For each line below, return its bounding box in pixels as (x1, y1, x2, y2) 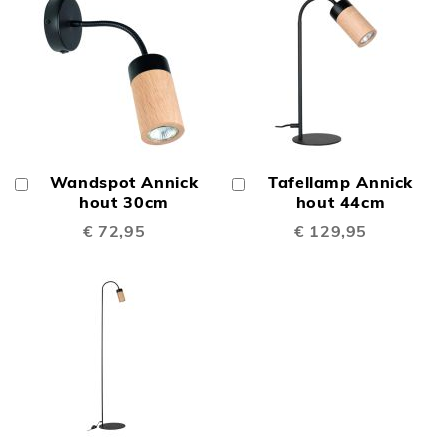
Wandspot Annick (49, 171, 199, 192)
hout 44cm (295, 191, 386, 212)
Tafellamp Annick (268, 171, 413, 192)
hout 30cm (79, 191, 169, 212)
